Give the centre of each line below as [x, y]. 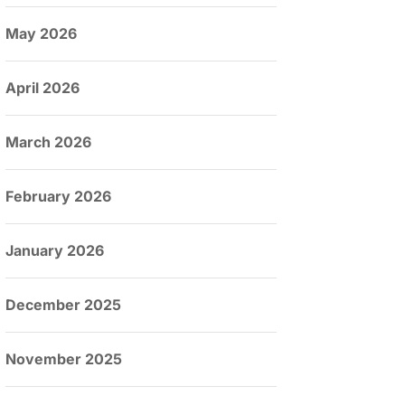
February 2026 [58, 196]
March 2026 [48, 142]
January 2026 [55, 250]
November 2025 [64, 359]
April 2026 [42, 88]
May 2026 [41, 33]
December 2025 [63, 305]
